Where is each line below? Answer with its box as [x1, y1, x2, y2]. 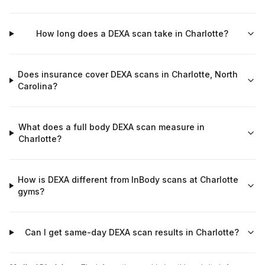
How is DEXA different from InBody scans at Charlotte [18, 174, 239, 185]
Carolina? [17, 81, 57, 91]
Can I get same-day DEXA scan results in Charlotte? [25, 227, 240, 237]
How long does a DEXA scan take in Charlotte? [35, 28, 228, 38]
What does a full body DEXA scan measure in [18, 122, 205, 132]
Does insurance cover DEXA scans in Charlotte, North [17, 69, 238, 79]
